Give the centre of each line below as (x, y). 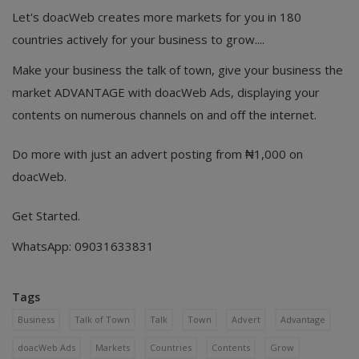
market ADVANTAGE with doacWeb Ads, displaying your (166, 93)
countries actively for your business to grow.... (138, 40)
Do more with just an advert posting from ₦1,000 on (157, 154)
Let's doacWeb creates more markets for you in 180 (157, 17)
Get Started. (46, 216)
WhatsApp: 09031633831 (83, 246)
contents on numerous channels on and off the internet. (164, 115)
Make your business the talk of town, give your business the (177, 70)
